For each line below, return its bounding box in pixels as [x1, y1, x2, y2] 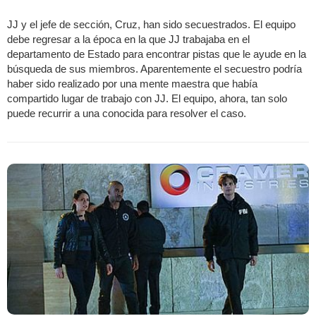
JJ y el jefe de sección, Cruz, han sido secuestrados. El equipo [7, 18, 296, 31]
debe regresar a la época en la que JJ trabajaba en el [7, 33, 250, 46]
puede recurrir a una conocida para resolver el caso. [7, 107, 246, 120]
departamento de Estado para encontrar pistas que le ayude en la [7, 48, 306, 61]
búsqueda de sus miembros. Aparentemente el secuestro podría [7, 63, 302, 75]
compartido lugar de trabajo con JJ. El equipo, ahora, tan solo [7, 92, 287, 105]
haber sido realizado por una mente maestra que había [7, 78, 257, 90]
